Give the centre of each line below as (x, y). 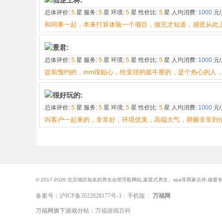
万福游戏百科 (113, 211)
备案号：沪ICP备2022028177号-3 (79, 196)
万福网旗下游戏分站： (65, 211)
